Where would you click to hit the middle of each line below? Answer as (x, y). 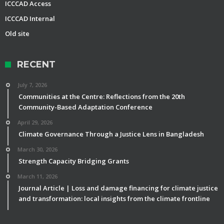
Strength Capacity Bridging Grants (74, 161)
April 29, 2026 (35, 122)
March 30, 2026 (37, 149)
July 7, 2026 (32, 85)
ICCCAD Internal (30, 19)
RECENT (36, 65)
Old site (17, 34)
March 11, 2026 (37, 176)
